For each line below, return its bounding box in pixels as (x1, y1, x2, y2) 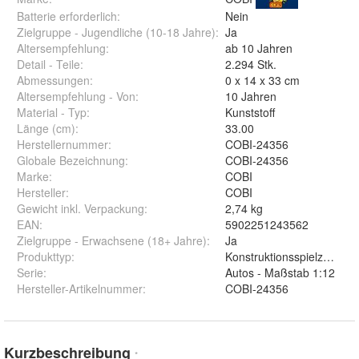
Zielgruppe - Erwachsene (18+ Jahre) (17, 232, 207, 249)
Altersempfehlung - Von (17, 88, 135, 105)
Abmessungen (17, 72, 90, 89)
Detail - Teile (17, 56, 80, 73)
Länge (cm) (17, 120, 75, 137)
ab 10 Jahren (225, 40, 292, 57)
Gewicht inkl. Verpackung (17, 200, 144, 217)
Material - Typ (17, 104, 87, 121)
